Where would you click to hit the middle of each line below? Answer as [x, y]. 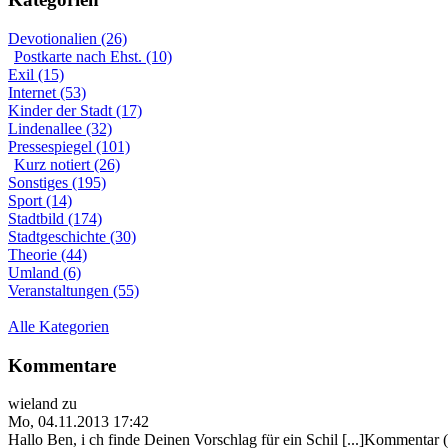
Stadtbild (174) [55, 218]
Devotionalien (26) [67, 38]
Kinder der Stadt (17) [75, 110]
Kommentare [62, 365]
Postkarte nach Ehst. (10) [93, 56]
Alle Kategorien [58, 326]
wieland [33, 404]
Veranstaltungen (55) [73, 290]
